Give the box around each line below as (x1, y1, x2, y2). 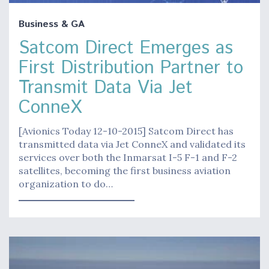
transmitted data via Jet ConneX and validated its (19, 138, 246, 151)
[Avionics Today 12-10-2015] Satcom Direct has (19, 125, 234, 138)
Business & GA (19, 17, 85, 32)
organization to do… (19, 178, 113, 190)
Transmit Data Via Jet (19, 75, 193, 101)
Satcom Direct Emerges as (19, 35, 233, 62)
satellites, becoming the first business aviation (19, 165, 231, 177)
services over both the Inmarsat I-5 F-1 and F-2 (19, 151, 237, 164)
